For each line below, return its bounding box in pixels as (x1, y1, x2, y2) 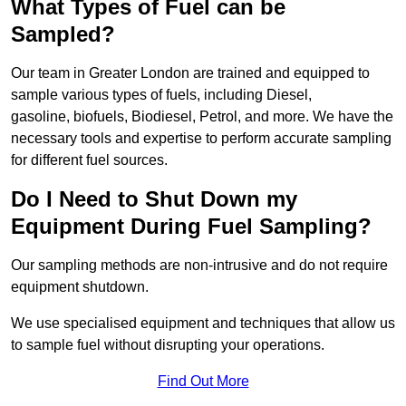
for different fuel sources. (11, 152, 168, 169)
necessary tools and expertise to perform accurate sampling (11, 130, 391, 147)
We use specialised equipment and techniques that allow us (11, 315, 395, 332)
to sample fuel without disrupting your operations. (11, 337, 324, 353)
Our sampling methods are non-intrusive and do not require (11, 257, 388, 274)
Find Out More (157, 373, 249, 390)
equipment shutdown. (11, 279, 149, 295)
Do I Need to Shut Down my (11, 187, 297, 212)
